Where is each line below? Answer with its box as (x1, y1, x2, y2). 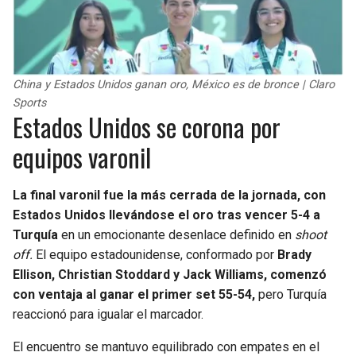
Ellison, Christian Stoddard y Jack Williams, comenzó (13, 267, 327, 283)
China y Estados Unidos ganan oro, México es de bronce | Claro (13, 78, 335, 92)
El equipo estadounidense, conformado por (33, 247, 277, 263)
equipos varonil (13, 138, 151, 176)
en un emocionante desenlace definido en (58, 227, 295, 243)
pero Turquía (255, 287, 327, 303)
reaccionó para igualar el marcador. (13, 307, 203, 323)
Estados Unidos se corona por (13, 108, 281, 146)
